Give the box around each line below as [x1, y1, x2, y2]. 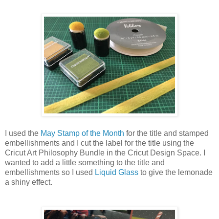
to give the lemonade [138, 168, 213, 176]
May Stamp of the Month [41, 129, 124, 137]
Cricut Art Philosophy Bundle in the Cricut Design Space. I [5, 148, 205, 157]
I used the [5, 129, 41, 137]
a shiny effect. [5, 177, 52, 186]
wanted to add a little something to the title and [5, 158, 165, 167]
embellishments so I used [5, 168, 95, 176]
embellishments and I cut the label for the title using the [5, 138, 194, 147]
